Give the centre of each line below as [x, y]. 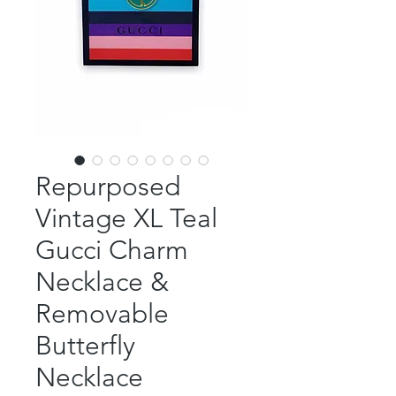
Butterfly [85, 346]
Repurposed [108, 187]
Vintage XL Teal [126, 219]
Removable [102, 314]
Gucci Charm [112, 251]
